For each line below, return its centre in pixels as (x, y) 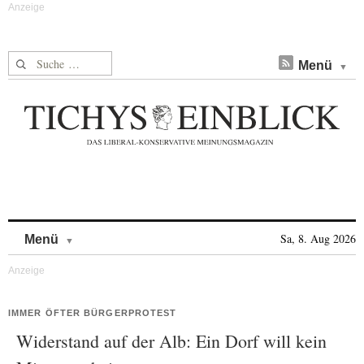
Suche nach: (39, 61)
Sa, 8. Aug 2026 (318, 238)
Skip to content (117, 231)
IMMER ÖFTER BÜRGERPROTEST (93, 313)
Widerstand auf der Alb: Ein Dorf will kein (171, 341)
